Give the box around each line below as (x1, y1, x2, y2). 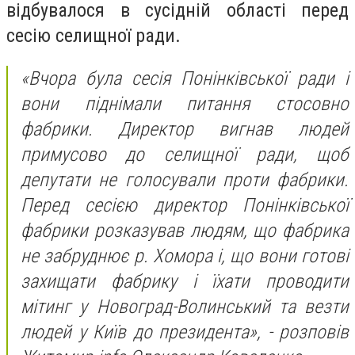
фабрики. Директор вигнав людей (21, 117, 349, 140)
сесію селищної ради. (6, 25, 181, 48)
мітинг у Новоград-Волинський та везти (21, 295, 349, 318)
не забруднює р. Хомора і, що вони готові (21, 244, 349, 267)
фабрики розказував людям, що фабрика (21, 219, 349, 242)
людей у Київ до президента (21, 320, 249, 343)
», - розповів (249, 320, 349, 343)
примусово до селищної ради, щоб (21, 143, 349, 166)
